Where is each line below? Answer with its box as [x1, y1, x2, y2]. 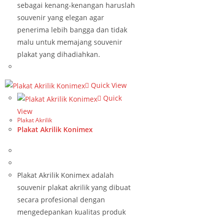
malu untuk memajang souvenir [17, 37, 122, 47]
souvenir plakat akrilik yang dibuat [17, 183, 131, 192]
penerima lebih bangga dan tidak [17, 25, 127, 34]
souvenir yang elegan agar [17, 13, 104, 22]
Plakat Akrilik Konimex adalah [17, 170, 114, 180]
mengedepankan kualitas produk [17, 207, 126, 217]
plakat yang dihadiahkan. [17, 50, 100, 59]
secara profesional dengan [17, 195, 105, 204]
